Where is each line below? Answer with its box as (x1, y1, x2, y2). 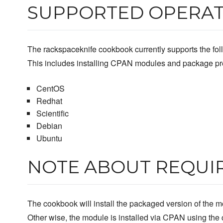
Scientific (36, 108, 69, 119)
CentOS (36, 83, 65, 94)
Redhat (36, 95, 62, 107)
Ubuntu (36, 132, 62, 144)
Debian (36, 120, 62, 131)
